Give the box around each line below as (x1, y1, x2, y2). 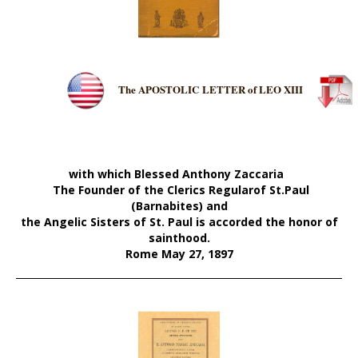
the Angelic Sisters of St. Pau (20, 214, 189, 230)
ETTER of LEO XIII (209, 81, 303, 97)
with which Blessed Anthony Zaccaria (68, 166, 290, 182)
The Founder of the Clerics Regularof (52, 182, 269, 198)
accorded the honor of (208, 214, 338, 230)
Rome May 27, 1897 (125, 246, 233, 262)
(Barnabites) (130, 198, 206, 214)
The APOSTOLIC (117, 81, 199, 97)
